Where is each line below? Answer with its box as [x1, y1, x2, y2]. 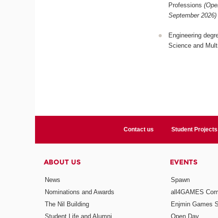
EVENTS [169, 158, 198, 167]
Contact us [124, 126, 154, 133]
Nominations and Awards [45, 188, 115, 196]
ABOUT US [44, 158, 81, 167]
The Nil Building [45, 200, 90, 208]
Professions [168, 1, 204, 9]
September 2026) [168, 12, 217, 19]
